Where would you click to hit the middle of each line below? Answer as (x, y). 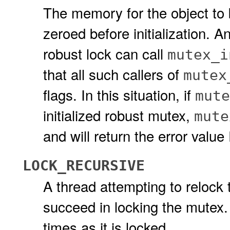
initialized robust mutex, (119, 115)
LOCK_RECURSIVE (84, 166)
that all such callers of (113, 74)
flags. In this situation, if (119, 94)
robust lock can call (105, 53)
